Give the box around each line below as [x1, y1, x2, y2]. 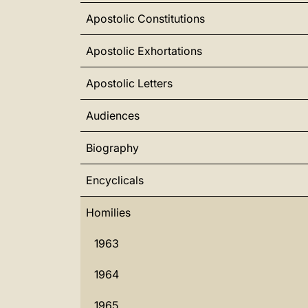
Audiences [86, 109, 140, 122]
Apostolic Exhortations [86, 44, 202, 58]
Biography [86, 141, 139, 155]
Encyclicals [86, 173, 144, 187]
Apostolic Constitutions [86, 12, 205, 25]
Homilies [86, 206, 131, 219]
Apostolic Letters [86, 76, 173, 90]
